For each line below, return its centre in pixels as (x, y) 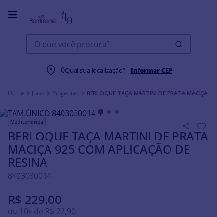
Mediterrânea (27, 122)
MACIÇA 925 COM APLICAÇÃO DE (99, 149)
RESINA (28, 162)
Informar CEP (151, 70)
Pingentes (66, 93)
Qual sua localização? (96, 70)
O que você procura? (63, 38)
